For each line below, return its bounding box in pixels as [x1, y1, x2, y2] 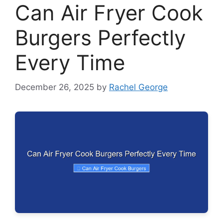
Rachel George [109, 82, 168, 92]
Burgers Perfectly [15, 25, 186, 51]
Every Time [15, 50, 125, 76]
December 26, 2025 [15, 82, 94, 92]
